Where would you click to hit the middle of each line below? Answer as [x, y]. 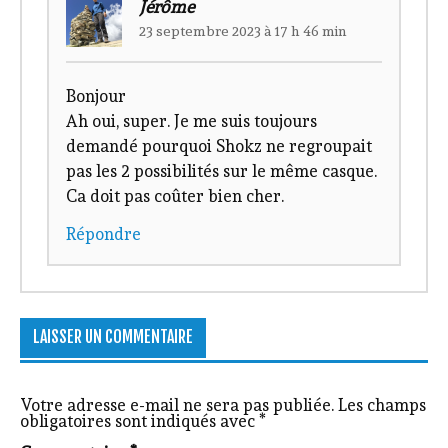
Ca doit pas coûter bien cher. [175, 196]
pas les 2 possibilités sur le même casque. [222, 171]
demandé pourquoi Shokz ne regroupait [219, 146]
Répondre [104, 233]
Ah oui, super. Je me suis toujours [192, 121]
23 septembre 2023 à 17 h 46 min [242, 31]
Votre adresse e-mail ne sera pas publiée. [177, 404]
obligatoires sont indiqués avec [140, 420]
